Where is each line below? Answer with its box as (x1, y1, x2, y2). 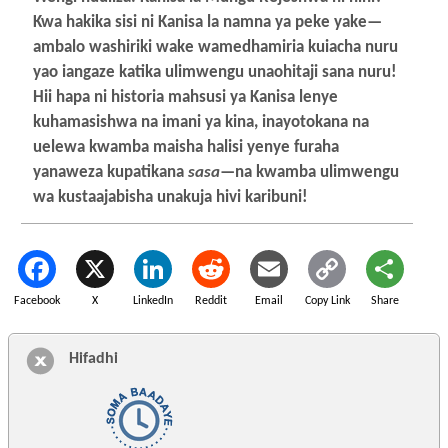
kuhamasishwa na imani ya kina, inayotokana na (33, 114, 370, 132)
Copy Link (304, 294, 350, 307)
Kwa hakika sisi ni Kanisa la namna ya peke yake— (33, 14, 383, 32)
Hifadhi (69, 351, 118, 368)
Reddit (195, 294, 227, 307)
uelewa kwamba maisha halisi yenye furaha (33, 139, 340, 157)
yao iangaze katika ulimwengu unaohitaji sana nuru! (33, 64, 398, 82)
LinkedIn (133, 294, 173, 307)
